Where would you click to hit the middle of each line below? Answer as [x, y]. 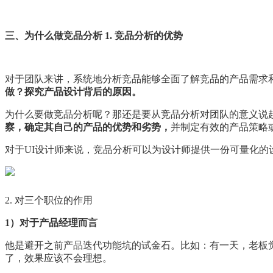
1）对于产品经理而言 [51, 222]
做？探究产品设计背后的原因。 [73, 91]
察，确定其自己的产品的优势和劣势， [88, 127]
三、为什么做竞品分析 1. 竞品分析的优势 [94, 35]
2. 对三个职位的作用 [49, 200]
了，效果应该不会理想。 [58, 258]
